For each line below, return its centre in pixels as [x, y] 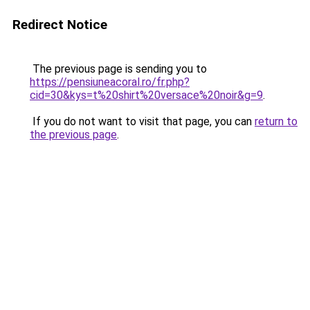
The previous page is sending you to [118, 69]
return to [276, 121]
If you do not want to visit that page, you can [142, 121]
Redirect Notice [60, 25]
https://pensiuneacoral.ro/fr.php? [110, 82]
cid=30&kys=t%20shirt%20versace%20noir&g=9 [146, 95]
